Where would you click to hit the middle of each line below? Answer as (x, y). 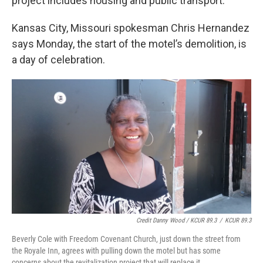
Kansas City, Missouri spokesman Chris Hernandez (131, 28)
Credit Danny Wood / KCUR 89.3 (176, 221)
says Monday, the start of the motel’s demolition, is (129, 44)
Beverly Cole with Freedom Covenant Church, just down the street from (126, 239)
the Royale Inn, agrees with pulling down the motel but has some (116, 251)
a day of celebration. (58, 60)
